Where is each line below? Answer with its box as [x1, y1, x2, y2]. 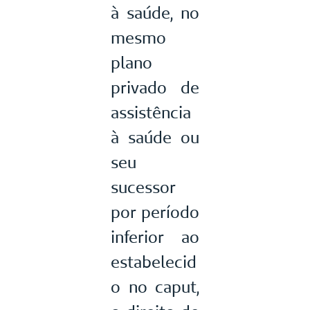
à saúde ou [111, 127, 199, 149]
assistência [111, 102, 191, 124]
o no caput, [111, 276, 199, 298]
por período [111, 201, 199, 224]
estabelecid [111, 251, 197, 273]
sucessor [111, 176, 176, 199]
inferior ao [111, 226, 199, 248]
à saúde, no [111, 2, 199, 24]
